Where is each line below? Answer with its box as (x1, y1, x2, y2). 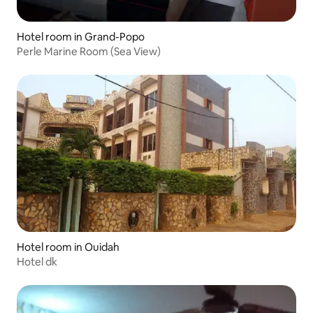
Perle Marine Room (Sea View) (17, 45, 161, 59)
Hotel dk (17, 255, 57, 269)
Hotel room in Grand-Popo (17, 30, 145, 44)
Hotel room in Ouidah (17, 240, 119, 254)
